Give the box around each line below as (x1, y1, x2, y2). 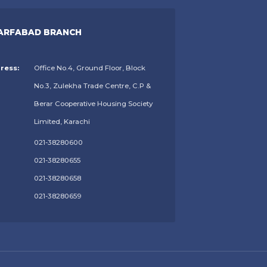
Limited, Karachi (33, 117, 90, 126)
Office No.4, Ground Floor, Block (33, 64, 145, 73)
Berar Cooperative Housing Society (33, 100, 153, 108)
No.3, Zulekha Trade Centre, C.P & (33, 82, 151, 91)
